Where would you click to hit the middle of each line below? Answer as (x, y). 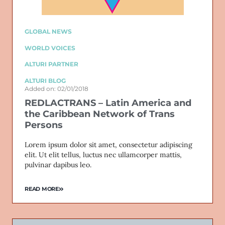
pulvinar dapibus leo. (58, 164)
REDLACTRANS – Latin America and (108, 103)
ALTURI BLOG (45, 80)
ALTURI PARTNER (51, 64)
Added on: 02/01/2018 (57, 88)
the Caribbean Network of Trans (100, 114)
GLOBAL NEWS (48, 32)
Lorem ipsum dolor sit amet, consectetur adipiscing (108, 144)
